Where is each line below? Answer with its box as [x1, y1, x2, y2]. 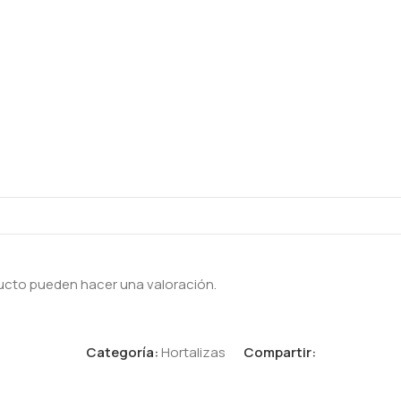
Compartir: [243, 342, 316, 362]
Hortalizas [160, 342, 226, 362]
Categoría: [85, 342, 158, 362]
